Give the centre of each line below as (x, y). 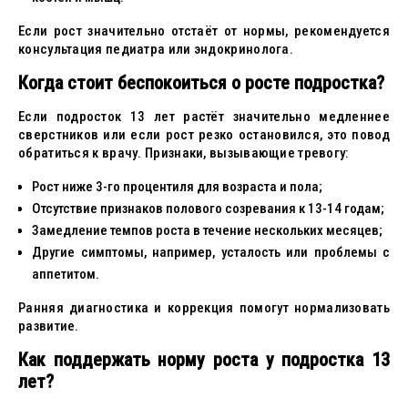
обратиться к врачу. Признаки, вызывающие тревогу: (184, 153)
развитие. (49, 326)
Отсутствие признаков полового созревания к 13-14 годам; (208, 209)
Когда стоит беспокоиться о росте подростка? (201, 83)
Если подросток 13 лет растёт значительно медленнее (204, 117)
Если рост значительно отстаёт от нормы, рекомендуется (204, 31)
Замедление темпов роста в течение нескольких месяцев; (207, 230)
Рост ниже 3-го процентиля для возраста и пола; (177, 187)
